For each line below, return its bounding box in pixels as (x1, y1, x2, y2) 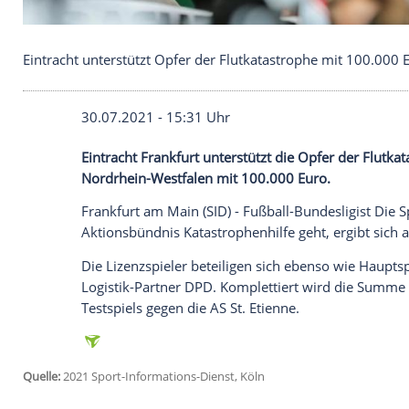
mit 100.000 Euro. (257, 371, 399, 393)
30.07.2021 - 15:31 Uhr (98, 297, 278, 320)
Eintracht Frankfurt (98, 345, 240, 369)
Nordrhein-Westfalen (98, 371, 257, 393)
